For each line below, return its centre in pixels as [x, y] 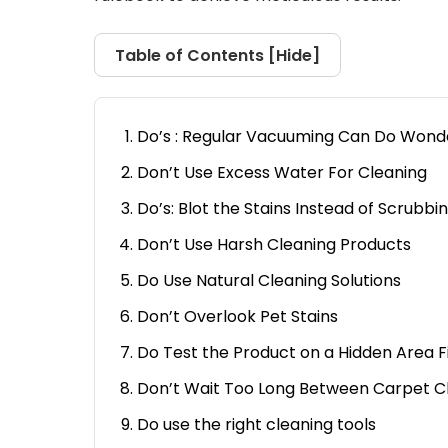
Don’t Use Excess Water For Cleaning [282, 172]
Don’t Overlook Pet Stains [238, 316]
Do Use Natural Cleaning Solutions [269, 280]
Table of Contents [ [195, 55]
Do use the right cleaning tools [257, 424]
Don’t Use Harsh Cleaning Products [274, 244]
